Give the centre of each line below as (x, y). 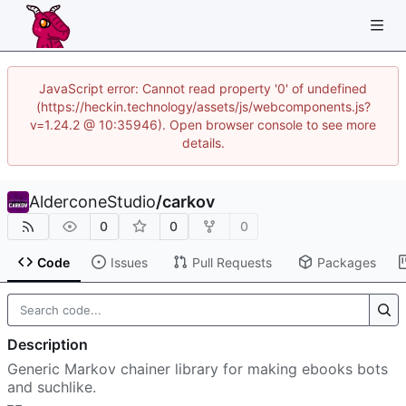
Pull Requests (232, 262)
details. (203, 143)
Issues (129, 262)
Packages (346, 262)
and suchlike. (52, 387)
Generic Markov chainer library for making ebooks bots (198, 369)
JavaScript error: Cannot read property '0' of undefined (203, 88)
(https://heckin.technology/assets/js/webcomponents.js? (203, 106)
